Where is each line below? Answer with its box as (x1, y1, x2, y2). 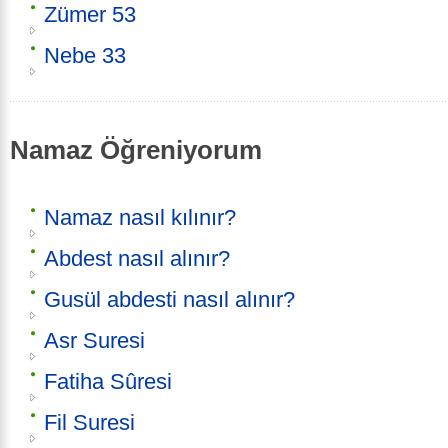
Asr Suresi (44, 328, 145, 354)
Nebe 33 (44, 42, 126, 68)
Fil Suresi (44, 410, 135, 436)
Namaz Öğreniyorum (10, 135, 262, 164)
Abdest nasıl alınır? (44, 246, 230, 272)
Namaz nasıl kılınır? (44, 205, 236, 231)
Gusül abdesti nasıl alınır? (44, 287, 295, 313)
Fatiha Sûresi (44, 369, 172, 395)
